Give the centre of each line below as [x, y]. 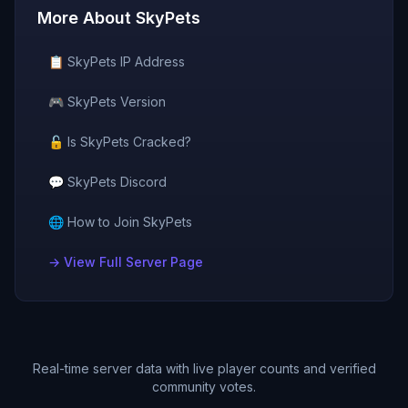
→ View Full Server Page [126, 262]
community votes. [204, 387]
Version [141, 102]
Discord [142, 182]
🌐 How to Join [96, 222]
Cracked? [160, 142]
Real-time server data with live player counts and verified [204, 368]
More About [87, 18]
